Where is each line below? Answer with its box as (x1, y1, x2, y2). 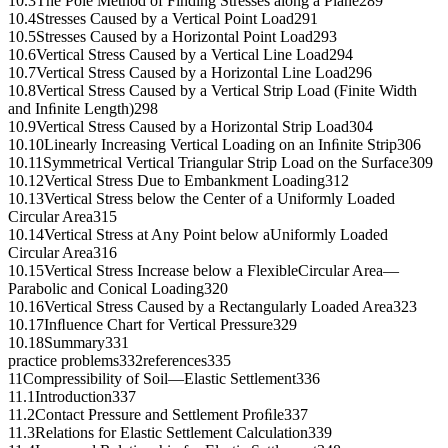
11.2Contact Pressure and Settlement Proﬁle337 (8, 406, 308, 424)
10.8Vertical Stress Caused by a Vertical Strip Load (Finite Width (8, 82, 417, 100)
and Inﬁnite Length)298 (8, 100, 158, 118)
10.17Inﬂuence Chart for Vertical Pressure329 (8, 316, 297, 334)
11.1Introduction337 (8, 388, 136, 406)
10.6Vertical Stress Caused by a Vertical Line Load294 (8, 46, 353, 64)
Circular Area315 (8, 208, 117, 226)
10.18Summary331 (8, 334, 129, 352)
